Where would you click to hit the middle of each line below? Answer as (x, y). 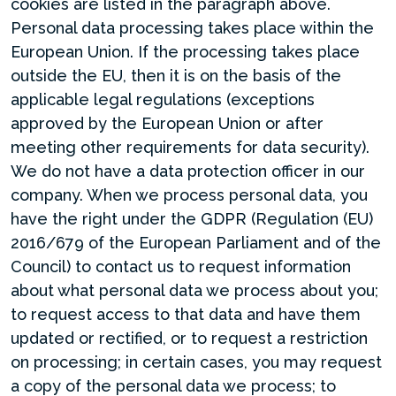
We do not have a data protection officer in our (188, 171)
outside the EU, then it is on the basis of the (176, 76)
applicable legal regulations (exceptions (163, 99)
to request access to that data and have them (186, 314)
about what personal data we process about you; (194, 290)
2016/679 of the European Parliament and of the (196, 243)
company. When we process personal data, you (189, 195)
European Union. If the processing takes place (185, 52)
